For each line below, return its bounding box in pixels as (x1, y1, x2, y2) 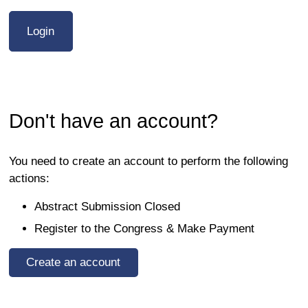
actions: (8, 172, 49, 186)
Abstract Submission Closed (34, 200, 180, 214)
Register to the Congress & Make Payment (34, 221, 254, 235)
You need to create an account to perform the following (8, 155, 288, 168)
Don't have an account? (8, 109, 218, 132)
